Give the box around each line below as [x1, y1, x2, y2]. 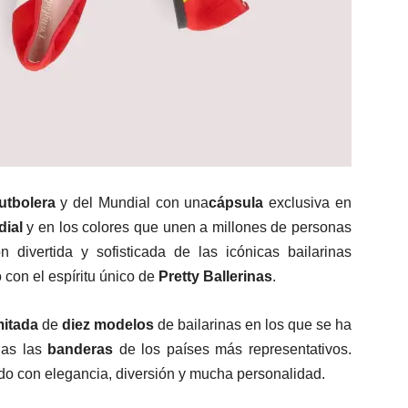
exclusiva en [263, 195, 352, 211]
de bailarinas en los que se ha [154, 317, 352, 333]
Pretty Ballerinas [158, 269, 272, 285]
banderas [47, 342, 114, 358]
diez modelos [62, 317, 154, 333]
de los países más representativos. [113, 342, 352, 358]
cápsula [209, 195, 264, 211]
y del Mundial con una [55, 195, 209, 211]
